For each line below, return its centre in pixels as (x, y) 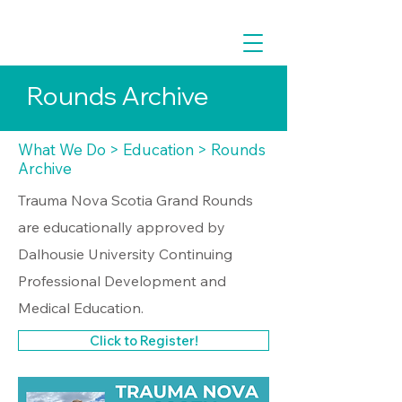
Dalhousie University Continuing (125, 254)
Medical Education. (81, 308)
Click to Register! (144, 341)
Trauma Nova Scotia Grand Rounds (135, 200)
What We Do (62, 149)
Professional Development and (122, 281)
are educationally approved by (122, 227)
